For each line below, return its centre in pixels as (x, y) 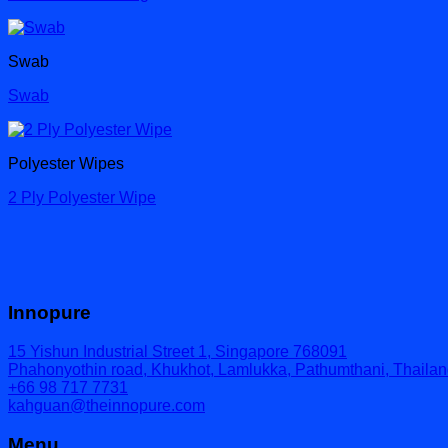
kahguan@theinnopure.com (106, 405)
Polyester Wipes (66, 164)
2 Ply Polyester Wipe (82, 198)
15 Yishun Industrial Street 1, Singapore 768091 (177, 351)
